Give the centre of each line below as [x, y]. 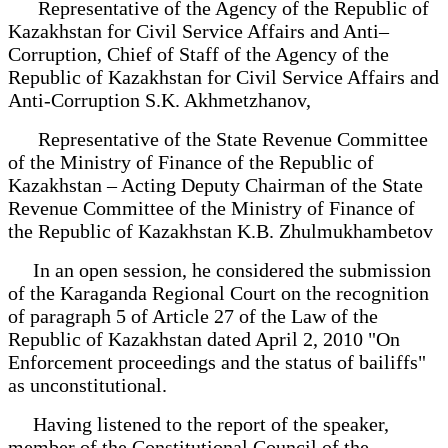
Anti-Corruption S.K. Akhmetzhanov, [159, 99]
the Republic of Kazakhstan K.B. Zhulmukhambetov [220, 230]
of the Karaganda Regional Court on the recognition [218, 292]
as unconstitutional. [87, 384]
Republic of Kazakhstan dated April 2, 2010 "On [204, 338]
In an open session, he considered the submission [219, 269]
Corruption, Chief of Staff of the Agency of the [198, 53]
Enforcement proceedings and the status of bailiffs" [217, 361]
